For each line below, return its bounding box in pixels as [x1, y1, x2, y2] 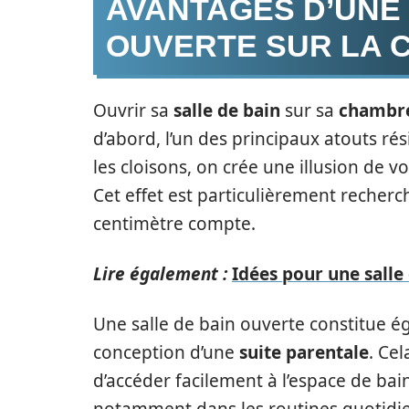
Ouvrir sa [93, 99, 173, 122]
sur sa [280, 99, 339, 122]
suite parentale [239, 341, 369, 364]
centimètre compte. [93, 212, 256, 236]
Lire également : [93, 262, 227, 286]
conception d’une [93, 341, 239, 364]
